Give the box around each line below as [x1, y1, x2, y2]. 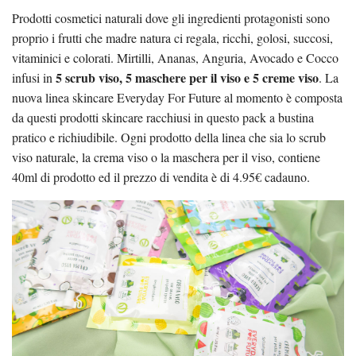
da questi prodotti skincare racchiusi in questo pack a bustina [12, 109, 314, 126]
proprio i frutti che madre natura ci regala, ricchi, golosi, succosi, [12, 29, 333, 47]
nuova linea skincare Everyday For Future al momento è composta [12, 89, 342, 106]
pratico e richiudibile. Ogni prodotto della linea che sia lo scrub [12, 129, 326, 146]
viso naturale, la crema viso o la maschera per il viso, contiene [12, 149, 320, 166]
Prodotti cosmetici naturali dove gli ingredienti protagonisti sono [12, 10, 330, 27]
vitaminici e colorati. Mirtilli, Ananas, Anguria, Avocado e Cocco [12, 49, 339, 67]
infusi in [12, 69, 56, 87]
